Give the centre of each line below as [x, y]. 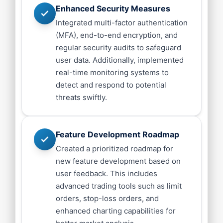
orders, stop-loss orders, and [107, 198]
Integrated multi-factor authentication [121, 23]
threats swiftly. [81, 97]
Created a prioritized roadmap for [114, 149]
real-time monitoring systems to [112, 72]
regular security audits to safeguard [118, 48]
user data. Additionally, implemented [119, 60]
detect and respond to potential [111, 85]
